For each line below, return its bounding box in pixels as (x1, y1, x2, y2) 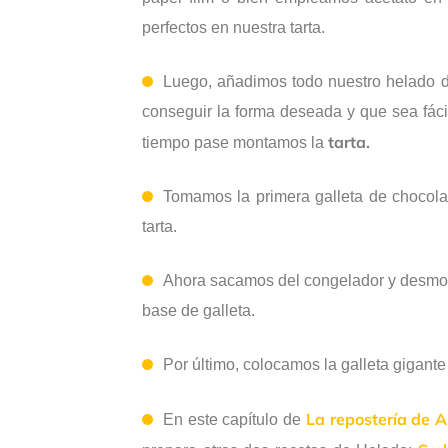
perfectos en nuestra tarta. (142, 19, 325, 37)
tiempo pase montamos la (142, 134, 324, 152)
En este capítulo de (163, 411, 306, 429)
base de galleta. (142, 302, 255, 320)
